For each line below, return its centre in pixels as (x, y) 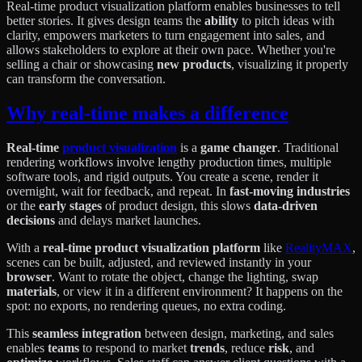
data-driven (286, 205)
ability (221, 20)
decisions (31, 220)
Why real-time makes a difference (147, 113)
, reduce (246, 347)
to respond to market (135, 347)
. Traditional (308, 147)
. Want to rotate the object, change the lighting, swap (185, 276)
